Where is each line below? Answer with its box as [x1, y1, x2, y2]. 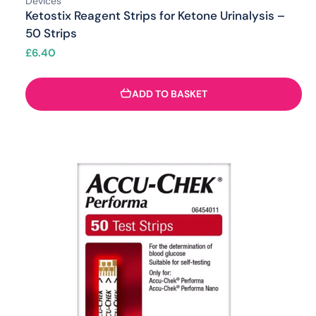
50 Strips [25, 25, 77, 41]
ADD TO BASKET [132, 87, 207, 101]
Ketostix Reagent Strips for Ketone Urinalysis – [25, 7, 285, 23]
